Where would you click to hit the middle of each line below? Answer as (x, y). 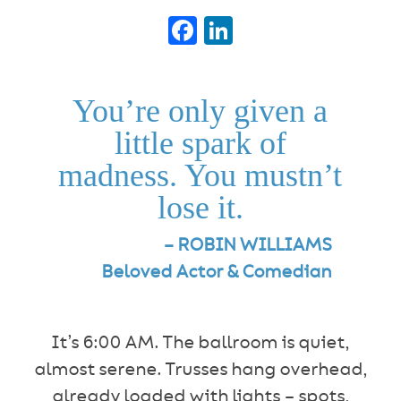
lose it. (200, 208)
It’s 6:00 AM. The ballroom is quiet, (200, 343)
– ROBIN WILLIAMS (247, 246)
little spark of (200, 143)
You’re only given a (200, 111)
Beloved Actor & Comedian (217, 273)
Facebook (268, 30)
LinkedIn (297, 30)
